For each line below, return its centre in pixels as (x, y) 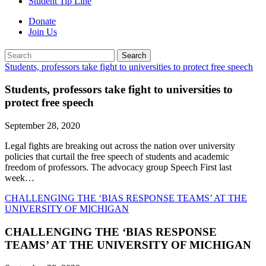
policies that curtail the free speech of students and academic (117, 157)
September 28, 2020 (42, 126)
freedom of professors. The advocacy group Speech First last (118, 167)
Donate (42, 21)
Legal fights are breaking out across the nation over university (120, 146)
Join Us (43, 31)
